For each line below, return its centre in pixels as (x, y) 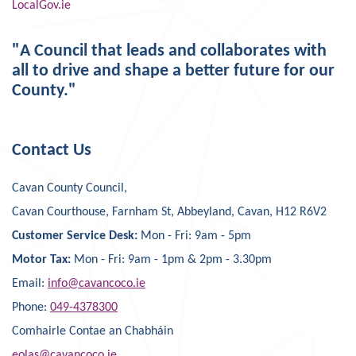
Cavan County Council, (71, 188)
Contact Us (52, 151)
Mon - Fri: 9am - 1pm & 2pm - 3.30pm (173, 260)
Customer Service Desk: (76, 236)
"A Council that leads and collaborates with (169, 51)
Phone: (31, 308)
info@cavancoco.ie (97, 284)
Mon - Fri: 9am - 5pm (196, 236)
